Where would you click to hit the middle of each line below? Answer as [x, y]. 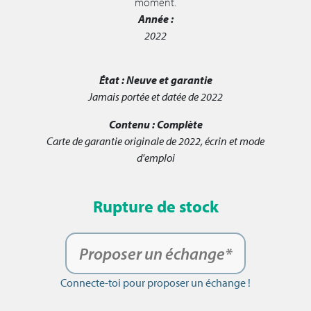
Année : [155, 19]
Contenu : [132, 125]
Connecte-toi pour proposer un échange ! [155, 283]
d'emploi [155, 158]
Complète [179, 125]
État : [111, 80]
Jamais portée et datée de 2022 [155, 97]
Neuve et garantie [169, 80]
